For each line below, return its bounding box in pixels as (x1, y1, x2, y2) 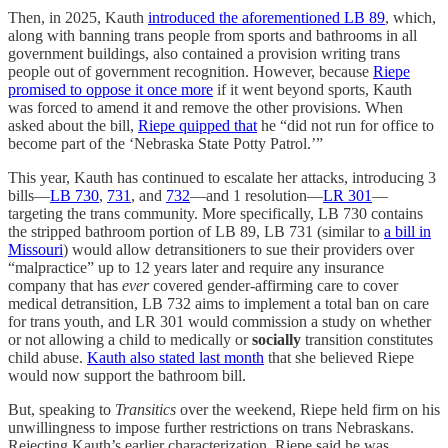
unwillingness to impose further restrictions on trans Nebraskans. (8, 418, 414, 436)
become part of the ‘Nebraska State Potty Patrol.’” (8, 134, 323, 152)
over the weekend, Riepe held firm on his (176, 400, 440, 418)
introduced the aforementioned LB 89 (148, 8, 385, 26)
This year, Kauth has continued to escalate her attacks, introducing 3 (8, 168, 436, 186)
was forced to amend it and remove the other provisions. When (8, 98, 403, 116)
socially (252, 330, 305, 348)
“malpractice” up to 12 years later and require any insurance (8, 258, 384, 276)
